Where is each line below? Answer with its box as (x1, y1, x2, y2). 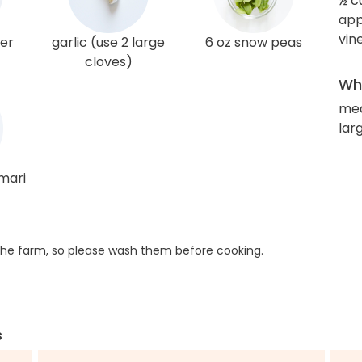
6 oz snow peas (205, 33, 302, 53)
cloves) (84, 53, 133, 72)
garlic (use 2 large (52, 33, 165, 53)
